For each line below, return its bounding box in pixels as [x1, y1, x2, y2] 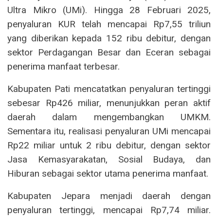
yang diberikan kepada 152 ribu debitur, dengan [7, 32, 211, 44]
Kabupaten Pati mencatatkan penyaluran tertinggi [7, 83, 211, 94]
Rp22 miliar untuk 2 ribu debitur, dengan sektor [7, 139, 211, 151]
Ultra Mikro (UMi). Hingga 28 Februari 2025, [7, 4, 211, 16]
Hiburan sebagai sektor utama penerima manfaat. [7, 167, 208, 179]
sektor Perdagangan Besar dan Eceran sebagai [7, 46, 211, 58]
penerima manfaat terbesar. [7, 60, 120, 72]
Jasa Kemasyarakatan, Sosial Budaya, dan [7, 153, 211, 165]
